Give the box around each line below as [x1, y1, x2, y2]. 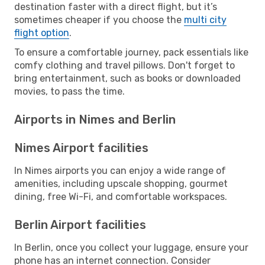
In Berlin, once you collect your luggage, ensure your [14, 241, 248, 253]
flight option [14, 27, 69, 38]
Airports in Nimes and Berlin [14, 112, 176, 127]
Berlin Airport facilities [14, 217, 146, 232]
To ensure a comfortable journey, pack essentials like [14, 46, 248, 58]
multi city [184, 14, 227, 25]
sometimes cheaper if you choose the [14, 14, 184, 25]
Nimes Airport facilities [14, 140, 148, 155]
